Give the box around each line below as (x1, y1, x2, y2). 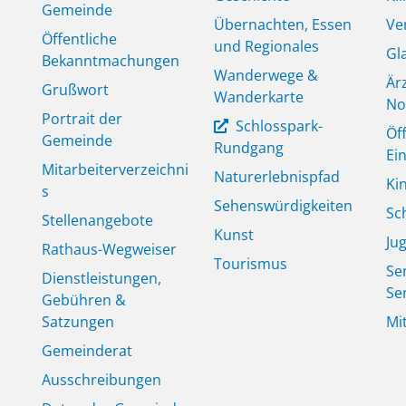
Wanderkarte (214, 87, 304, 108)
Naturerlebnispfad (214, 167, 340, 188)
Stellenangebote (42, 210, 153, 231)
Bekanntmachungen (42, 51, 179, 72)
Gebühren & (42, 290, 126, 311)
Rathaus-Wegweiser (42, 239, 177, 260)
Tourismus (214, 254, 287, 275)
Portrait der (42, 109, 122, 130)
